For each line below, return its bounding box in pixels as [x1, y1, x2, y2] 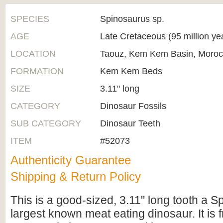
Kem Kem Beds [100, 66, 162, 76]
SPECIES [10, 14, 49, 24]
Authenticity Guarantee [10, 153, 131, 167]
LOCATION [10, 49, 56, 59]
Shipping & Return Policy [10, 170, 141, 183]
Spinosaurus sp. [100, 14, 164, 24]
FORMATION [10, 66, 64, 76]
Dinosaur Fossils [100, 101, 166, 111]
